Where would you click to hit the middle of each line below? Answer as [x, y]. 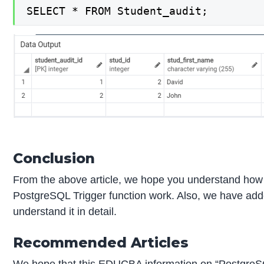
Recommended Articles [101, 242]
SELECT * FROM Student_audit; [118, 11]
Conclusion [54, 159]
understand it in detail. [65, 211]
